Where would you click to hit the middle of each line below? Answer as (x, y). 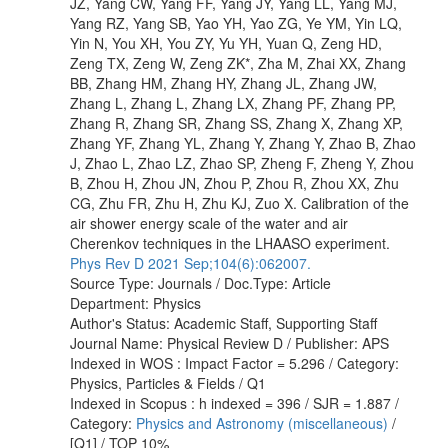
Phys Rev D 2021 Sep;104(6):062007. (190, 262)
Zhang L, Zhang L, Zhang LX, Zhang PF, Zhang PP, (233, 102)
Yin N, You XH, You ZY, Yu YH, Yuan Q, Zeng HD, (226, 42)
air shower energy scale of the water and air (209, 222)
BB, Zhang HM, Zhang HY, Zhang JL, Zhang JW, (223, 82)
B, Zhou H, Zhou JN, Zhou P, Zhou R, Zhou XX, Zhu (234, 182)
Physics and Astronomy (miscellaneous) (262, 422)
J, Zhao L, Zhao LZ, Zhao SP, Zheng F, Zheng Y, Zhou (242, 162)
